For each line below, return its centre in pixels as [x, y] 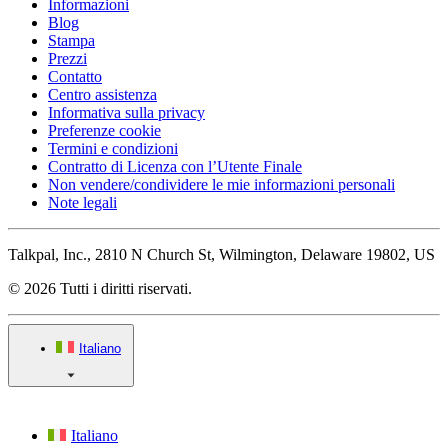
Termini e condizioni [113, 149]
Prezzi [67, 59]
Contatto [75, 77]
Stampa [71, 41]
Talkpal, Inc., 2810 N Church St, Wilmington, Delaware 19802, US [221, 255]
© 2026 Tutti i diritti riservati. [100, 289]
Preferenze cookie [104, 131]
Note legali [82, 203]
